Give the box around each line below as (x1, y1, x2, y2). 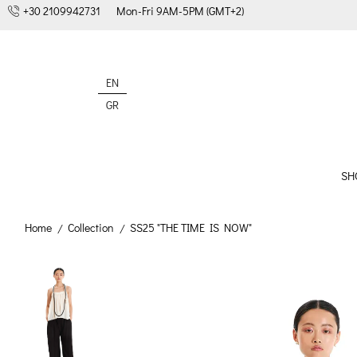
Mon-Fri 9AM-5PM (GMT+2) (116, 3, 244, 18)
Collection (68, 220, 114, 236)
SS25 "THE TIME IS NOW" (130, 220, 252, 236)
